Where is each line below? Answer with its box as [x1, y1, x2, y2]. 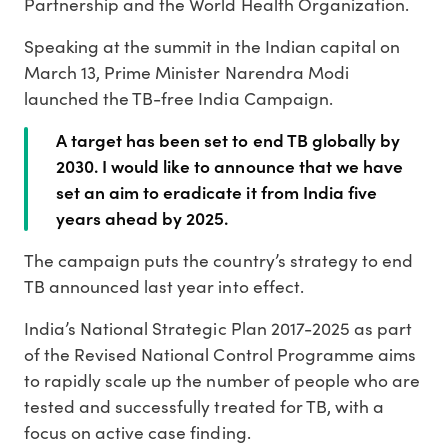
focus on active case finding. [24, 420, 251, 445]
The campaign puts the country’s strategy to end [24, 248, 413, 273]
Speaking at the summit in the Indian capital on [24, 34, 400, 59]
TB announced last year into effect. [24, 274, 304, 299]
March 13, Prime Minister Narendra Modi [24, 60, 349, 85]
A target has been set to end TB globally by [56, 127, 400, 153]
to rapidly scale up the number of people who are [24, 368, 420, 393]
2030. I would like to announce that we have [56, 153, 403, 179]
